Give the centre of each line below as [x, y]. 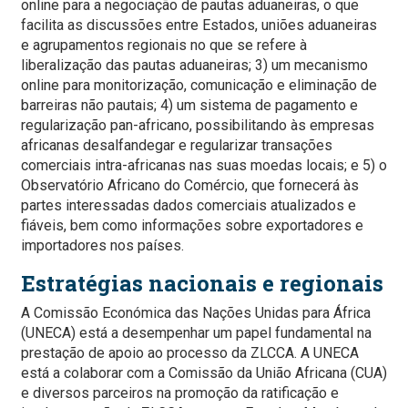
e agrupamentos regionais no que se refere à [164, 46]
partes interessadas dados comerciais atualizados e [189, 206]
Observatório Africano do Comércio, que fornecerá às [190, 186]
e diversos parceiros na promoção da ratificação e [180, 393]
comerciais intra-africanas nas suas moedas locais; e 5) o [204, 166]
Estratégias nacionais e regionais [202, 284]
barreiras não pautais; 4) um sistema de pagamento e [189, 106]
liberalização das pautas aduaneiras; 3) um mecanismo [194, 66]
